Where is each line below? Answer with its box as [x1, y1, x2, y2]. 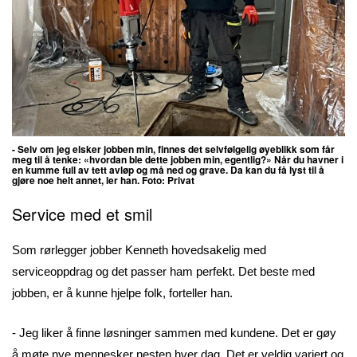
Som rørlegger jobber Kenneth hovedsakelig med [12, 243, 266, 257]
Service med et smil [12, 202, 152, 226]
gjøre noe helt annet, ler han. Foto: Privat [12, 173, 197, 188]
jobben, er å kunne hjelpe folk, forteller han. [12, 286, 233, 300]
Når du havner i [274, 152, 343, 167]
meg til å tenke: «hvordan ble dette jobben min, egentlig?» [12, 152, 274, 167]
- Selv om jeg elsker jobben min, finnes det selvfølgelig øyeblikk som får [12, 142, 335, 157]
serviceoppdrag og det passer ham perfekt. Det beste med [12, 265, 315, 279]
